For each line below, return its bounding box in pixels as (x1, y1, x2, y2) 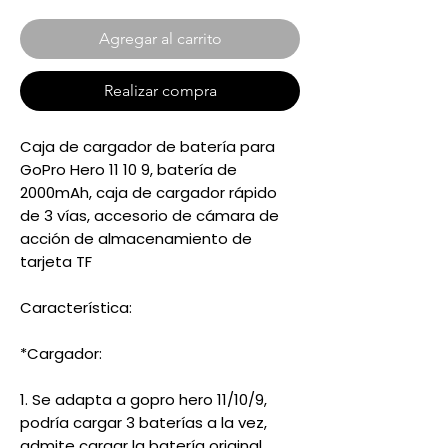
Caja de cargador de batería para (20, 136, 275, 157)
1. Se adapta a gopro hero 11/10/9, (20, 389, 267, 410)
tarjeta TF (20, 251, 92, 272)
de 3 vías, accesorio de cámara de (20, 205, 279, 226)
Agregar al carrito (98, 29, 222, 48)
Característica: (20, 297, 132, 318)
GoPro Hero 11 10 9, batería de (20, 159, 237, 180)
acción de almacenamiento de (20, 228, 252, 249)
